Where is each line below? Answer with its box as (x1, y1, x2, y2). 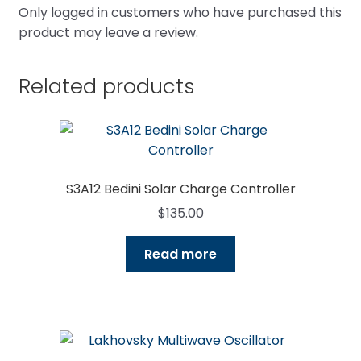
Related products (18, 71, 195, 101)
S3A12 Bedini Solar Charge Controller (65, 179, 296, 198)
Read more (144, 245, 217, 264)
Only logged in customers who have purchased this (18, 3, 342, 23)
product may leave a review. (18, 23, 198, 43)
